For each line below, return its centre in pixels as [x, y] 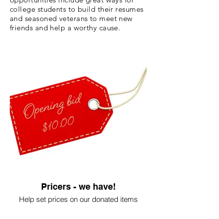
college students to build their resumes [77, 9]
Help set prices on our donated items [78, 199]
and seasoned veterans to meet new [71, 18]
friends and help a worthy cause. [65, 28]
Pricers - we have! [78, 186]
